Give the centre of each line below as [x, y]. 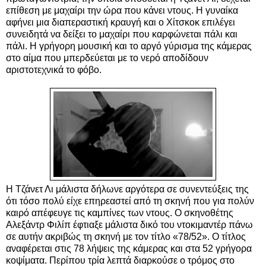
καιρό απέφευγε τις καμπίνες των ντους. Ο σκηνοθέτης [120, 213]
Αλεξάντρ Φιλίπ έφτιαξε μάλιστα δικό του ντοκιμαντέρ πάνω [129, 225]
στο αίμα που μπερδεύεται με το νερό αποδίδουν [107, 58]
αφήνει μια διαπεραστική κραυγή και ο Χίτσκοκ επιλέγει [121, 22]
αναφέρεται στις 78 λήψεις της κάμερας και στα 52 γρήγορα [129, 249]
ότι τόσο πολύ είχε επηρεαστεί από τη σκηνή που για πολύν [130, 201]
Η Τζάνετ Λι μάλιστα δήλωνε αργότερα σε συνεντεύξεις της [127, 189]
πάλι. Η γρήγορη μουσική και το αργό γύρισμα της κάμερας [129, 46]
